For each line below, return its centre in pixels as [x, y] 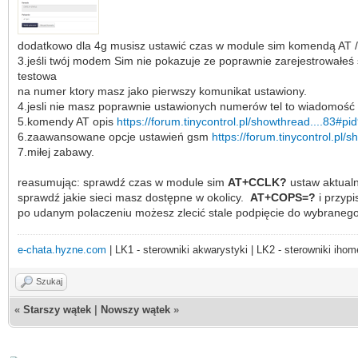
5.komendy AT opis [67, 121]
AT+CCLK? [257, 182]
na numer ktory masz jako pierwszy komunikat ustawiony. [162, 91]
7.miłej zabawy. [56, 151]
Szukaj [49, 281]
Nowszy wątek [135, 309]
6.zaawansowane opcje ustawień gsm [115, 136]
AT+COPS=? [283, 197]
